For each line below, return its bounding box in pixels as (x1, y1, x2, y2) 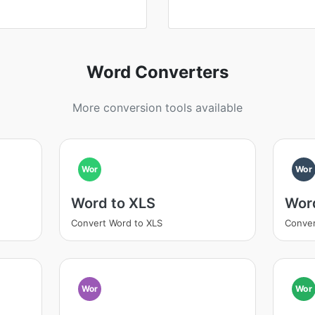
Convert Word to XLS (70, 217, 162, 229)
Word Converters (86, 62, 229, 82)
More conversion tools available (72, 101, 243, 115)
